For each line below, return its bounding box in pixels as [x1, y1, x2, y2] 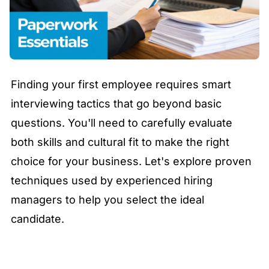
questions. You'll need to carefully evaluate [11, 116, 232, 130]
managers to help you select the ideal [11, 193, 204, 207]
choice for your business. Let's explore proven [11, 155, 252, 168]
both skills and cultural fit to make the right [11, 136, 229, 149]
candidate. [11, 213, 64, 226]
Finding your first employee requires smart [11, 78, 231, 91]
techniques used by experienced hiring [11, 174, 213, 187]
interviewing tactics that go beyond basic [11, 97, 222, 110]
